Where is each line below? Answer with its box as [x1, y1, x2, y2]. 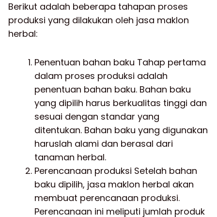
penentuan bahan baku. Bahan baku [34, 83, 191, 95]
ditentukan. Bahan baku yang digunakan [34, 124, 208, 136]
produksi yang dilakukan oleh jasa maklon [8, 14, 189, 26]
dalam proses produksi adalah [34, 70, 168, 82]
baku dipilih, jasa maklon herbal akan [34, 178, 194, 190]
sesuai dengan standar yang [34, 110, 159, 123]
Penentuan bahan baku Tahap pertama [34, 56, 206, 68]
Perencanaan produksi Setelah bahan [34, 165, 197, 177]
